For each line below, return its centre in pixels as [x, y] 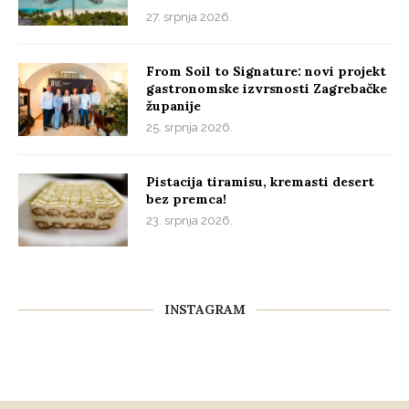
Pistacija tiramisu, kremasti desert [260, 182]
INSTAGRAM [204, 310]
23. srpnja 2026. [189, 221]
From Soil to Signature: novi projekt [266, 72]
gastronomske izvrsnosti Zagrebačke [267, 89]
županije [173, 106]
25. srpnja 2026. [189, 128]
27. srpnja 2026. [189, 17]
